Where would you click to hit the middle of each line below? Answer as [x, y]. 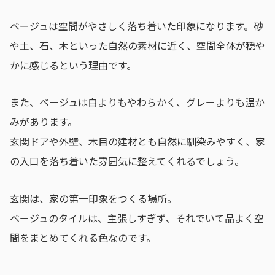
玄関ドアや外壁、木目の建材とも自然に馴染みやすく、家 [137, 141]
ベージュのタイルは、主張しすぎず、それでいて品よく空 [137, 218]
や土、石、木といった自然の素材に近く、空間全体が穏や [137, 45]
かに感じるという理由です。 [73, 65]
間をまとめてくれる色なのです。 [83, 238]
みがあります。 [44, 122]
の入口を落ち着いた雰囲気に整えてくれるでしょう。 [127, 161]
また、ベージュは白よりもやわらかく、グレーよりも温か [137, 102]
